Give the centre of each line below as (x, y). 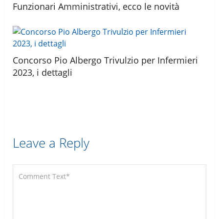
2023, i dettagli (43, 72)
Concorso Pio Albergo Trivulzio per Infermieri (106, 60)
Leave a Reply (51, 142)
